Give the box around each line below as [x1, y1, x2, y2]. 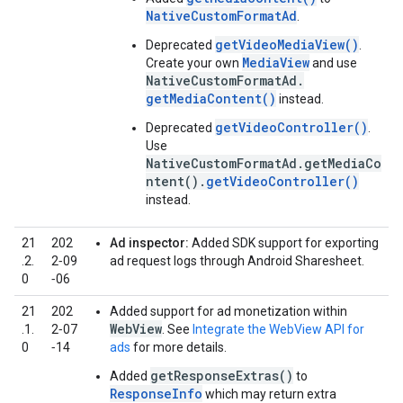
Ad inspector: [110, 236, 189, 250]
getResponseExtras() [150, 367, 293, 384]
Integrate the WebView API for [193, 322, 364, 336]
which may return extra [202, 387, 336, 401]
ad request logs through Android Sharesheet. [110, 254, 364, 268]
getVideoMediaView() [215, 36, 359, 53]
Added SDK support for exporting [189, 236, 379, 250]
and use [309, 56, 357, 70]
